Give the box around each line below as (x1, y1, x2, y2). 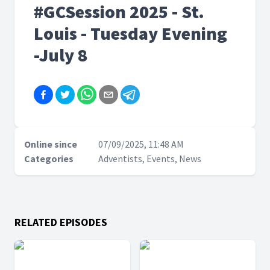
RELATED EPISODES (14, 215, 107, 229)
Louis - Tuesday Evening (34, 22, 227, 45)
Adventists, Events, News (98, 152, 201, 165)
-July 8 (34, 43, 87, 66)
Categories (24, 152, 74, 165)
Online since (24, 138, 77, 150)
